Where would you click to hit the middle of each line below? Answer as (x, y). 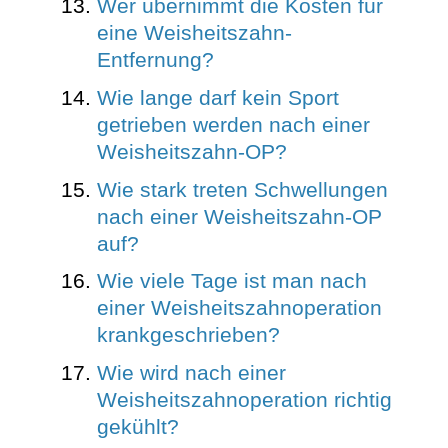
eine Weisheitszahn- (194, 33)
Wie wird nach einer (191, 373)
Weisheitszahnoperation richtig (244, 400)
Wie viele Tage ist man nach (231, 281)
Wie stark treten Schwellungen (242, 189)
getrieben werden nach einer (233, 125)
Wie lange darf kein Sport (217, 98)
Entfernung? (155, 60)
